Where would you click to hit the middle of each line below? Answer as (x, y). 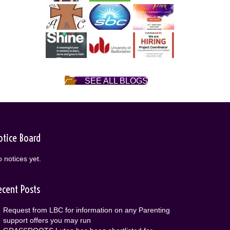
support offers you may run (47, 221)
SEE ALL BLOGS (117, 80)
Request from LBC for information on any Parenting (86, 210)
